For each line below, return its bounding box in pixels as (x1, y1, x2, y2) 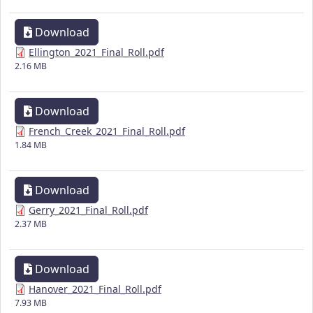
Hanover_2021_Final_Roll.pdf (29, 282, 161, 296)
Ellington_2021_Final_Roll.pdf (29, 45, 164, 59)
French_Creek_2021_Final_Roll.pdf (29, 124, 185, 138)
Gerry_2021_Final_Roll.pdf (29, 203, 148, 217)
